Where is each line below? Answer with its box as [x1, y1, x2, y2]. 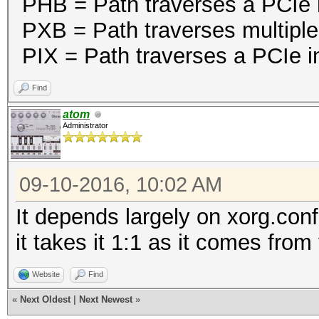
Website [32, 270, 60, 278]
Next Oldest [20, 294, 70, 305]
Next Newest [79, 294, 132, 305]
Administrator [63, 121, 108, 130]
